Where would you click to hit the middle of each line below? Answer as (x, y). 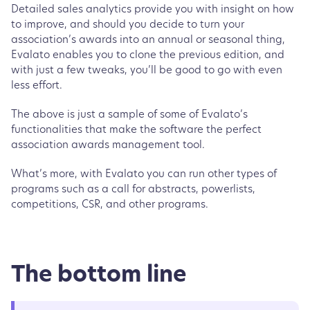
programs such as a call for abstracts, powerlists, (133, 190)
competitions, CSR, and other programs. (110, 205)
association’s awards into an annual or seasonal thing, (148, 40)
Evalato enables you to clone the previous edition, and (148, 55)
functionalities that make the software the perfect (136, 130)
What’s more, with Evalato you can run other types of (144, 174)
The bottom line (104, 276)
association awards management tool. (109, 145)
